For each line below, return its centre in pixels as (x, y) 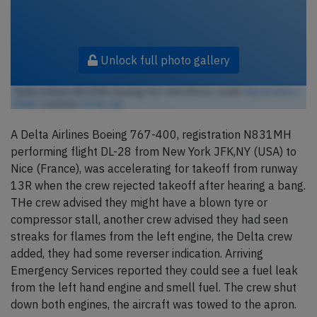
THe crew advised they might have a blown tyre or (139, 203)
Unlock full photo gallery (163, 60)
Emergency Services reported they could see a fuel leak (154, 271)
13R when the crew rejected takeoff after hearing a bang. (158, 186)
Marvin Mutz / (273, 92)
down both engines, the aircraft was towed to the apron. (154, 305)
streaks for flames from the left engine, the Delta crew (151, 237)
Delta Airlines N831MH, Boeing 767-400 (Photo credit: (129, 92)
